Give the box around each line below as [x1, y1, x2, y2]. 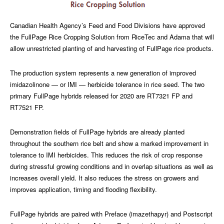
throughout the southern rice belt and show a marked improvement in [10, 138, 208, 148]
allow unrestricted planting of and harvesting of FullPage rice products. [10, 43, 213, 53]
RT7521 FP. [10, 102, 44, 112]
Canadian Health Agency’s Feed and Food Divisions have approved [10, 20, 205, 30]
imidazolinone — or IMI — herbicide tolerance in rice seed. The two [10, 79, 204, 89]
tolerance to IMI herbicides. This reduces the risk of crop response [10, 150, 202, 160]
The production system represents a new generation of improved [10, 68, 196, 78]
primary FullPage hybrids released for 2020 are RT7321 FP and [10, 91, 192, 101]
